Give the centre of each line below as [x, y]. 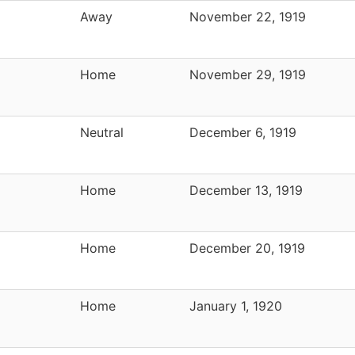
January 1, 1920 [236, 305]
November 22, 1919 [248, 16]
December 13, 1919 [246, 190]
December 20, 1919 [247, 248]
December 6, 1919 [243, 132]
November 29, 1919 [248, 74]
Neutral [102, 132]
